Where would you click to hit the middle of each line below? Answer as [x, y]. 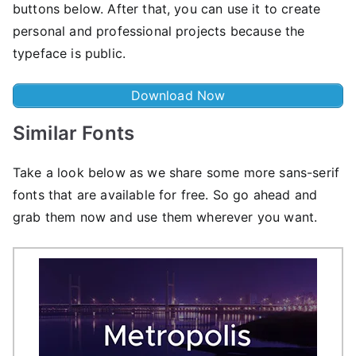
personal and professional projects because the [159, 31]
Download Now [178, 95]
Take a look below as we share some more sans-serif [176, 172]
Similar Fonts [74, 133]
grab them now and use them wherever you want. [165, 217]
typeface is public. [70, 53]
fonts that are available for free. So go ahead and [165, 194]
